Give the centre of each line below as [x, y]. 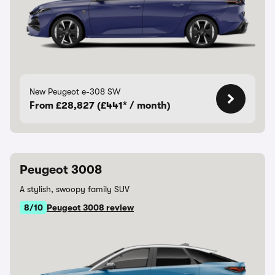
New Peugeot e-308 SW [75, 91]
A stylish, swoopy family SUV [75, 189]
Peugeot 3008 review [90, 207]
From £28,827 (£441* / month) [100, 106]
